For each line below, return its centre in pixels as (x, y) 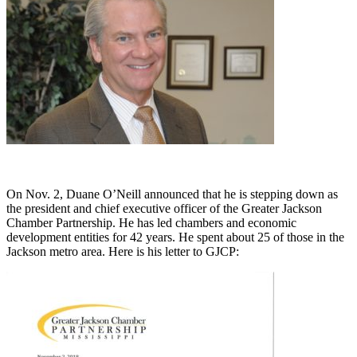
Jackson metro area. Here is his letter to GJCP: (123, 252)
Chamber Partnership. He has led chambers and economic (151, 223)
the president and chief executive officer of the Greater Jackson (164, 209)
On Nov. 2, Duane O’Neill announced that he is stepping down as (172, 194)
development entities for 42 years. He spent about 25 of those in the (175, 237)
